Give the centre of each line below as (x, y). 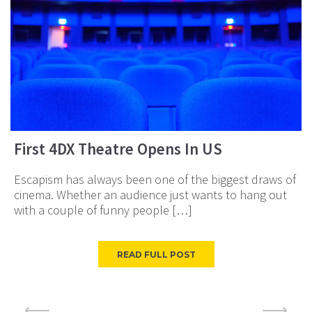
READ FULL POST (156, 255)
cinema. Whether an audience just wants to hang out (150, 195)
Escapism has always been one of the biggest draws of (155, 180)
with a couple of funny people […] (103, 210)
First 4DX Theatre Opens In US (118, 149)
